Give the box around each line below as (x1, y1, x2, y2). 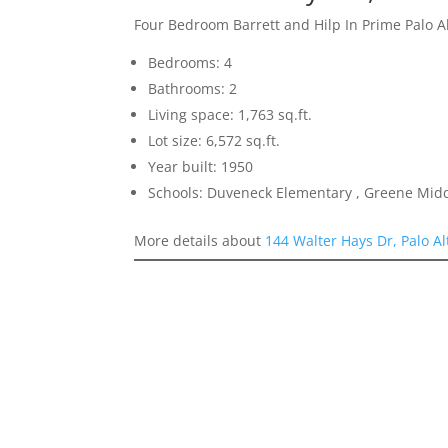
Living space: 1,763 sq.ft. (148, 104, 313, 124)
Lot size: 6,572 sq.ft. (148, 130, 281, 150)
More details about (134, 230, 266, 250)
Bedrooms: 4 (148, 52, 233, 72)
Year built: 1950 (148, 156, 254, 176)
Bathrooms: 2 (148, 78, 238, 98)
